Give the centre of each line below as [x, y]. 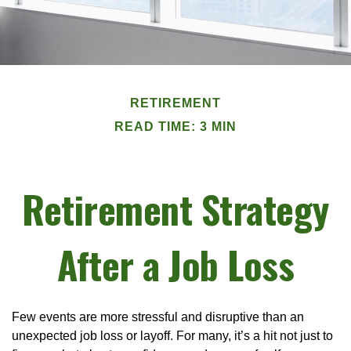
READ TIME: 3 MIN [175, 126]
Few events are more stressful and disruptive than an [158, 317]
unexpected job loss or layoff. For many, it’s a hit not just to [172, 335]
